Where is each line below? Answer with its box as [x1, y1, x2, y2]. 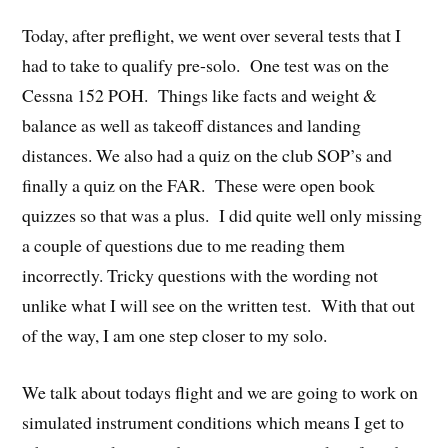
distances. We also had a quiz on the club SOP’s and [22, 143, 393, 168]
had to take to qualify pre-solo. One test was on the [22, 53, 390, 78]
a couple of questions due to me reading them [22, 233, 346, 258]
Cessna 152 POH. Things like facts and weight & [22, 83, 378, 108]
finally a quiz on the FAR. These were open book [22, 173, 376, 198]
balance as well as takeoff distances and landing [22, 113, 362, 138]
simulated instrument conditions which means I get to [22, 409, 405, 434]
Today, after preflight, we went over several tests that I [22, 23, 402, 48]
